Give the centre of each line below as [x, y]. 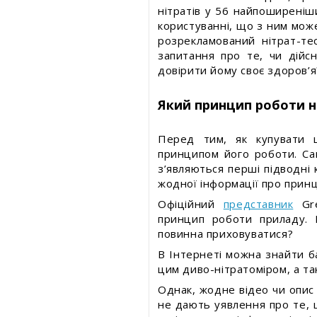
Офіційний [191, 204]
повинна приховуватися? [226, 234]
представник [258, 204]
